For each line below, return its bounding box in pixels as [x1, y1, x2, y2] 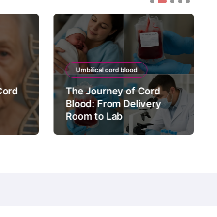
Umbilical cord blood [76, 66, 138, 74]
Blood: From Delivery [65, 98, 162, 109]
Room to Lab [65, 110, 123, 122]
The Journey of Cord [65, 85, 161, 97]
